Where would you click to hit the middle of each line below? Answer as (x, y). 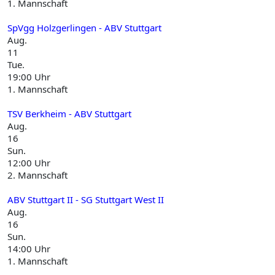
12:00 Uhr (29, 163)
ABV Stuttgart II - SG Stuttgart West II (86, 199)
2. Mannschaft (37, 175)
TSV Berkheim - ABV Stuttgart (69, 114)
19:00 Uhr (29, 77)
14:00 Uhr (29, 249)
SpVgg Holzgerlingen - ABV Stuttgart (84, 28)
